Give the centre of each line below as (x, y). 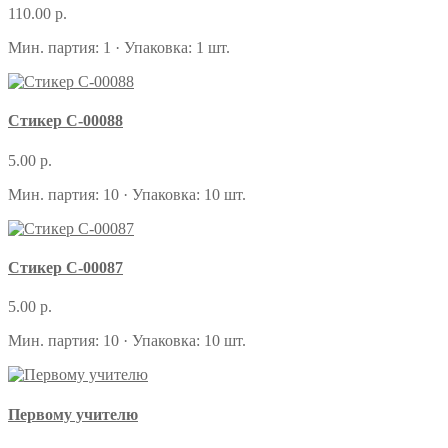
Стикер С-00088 (65, 121)
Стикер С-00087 (65, 268)
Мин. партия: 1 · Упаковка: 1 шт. (119, 48)
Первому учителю (73, 414)
